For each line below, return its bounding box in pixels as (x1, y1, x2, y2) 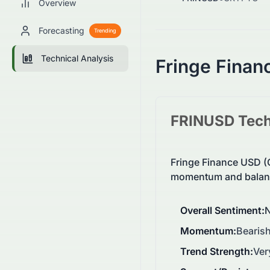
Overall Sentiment (180, 204, 262, 217)
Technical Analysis (41, 53, 113, 64)
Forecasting (39, 25, 84, 36)
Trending (94, 27, 116, 34)
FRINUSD (171, 112, 234, 130)
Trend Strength (180, 245, 250, 258)
